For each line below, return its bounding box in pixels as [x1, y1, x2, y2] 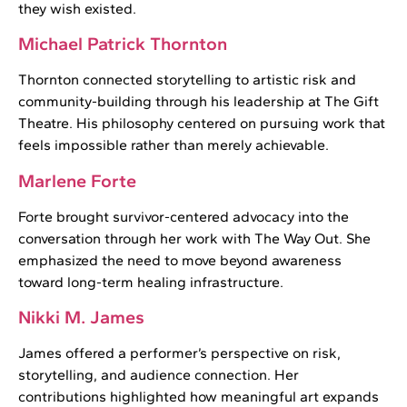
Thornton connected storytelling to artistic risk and [18, 71, 356, 89]
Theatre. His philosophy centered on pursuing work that [18, 114, 385, 133]
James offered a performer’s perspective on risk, [18, 343, 341, 362]
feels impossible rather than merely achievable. [18, 136, 329, 154]
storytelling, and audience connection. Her [18, 365, 299, 383]
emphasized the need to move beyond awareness [18, 251, 342, 269]
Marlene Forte [18, 169, 136, 192]
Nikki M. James [18, 305, 144, 328]
